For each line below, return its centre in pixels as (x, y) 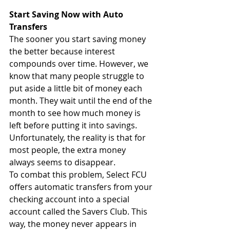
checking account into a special (70, 199)
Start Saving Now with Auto (67, 14)
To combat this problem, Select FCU (79, 174)
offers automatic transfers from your (82, 187)
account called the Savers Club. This (79, 211)
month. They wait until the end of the (82, 100)
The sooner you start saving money (79, 39)
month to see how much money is (76, 113)
